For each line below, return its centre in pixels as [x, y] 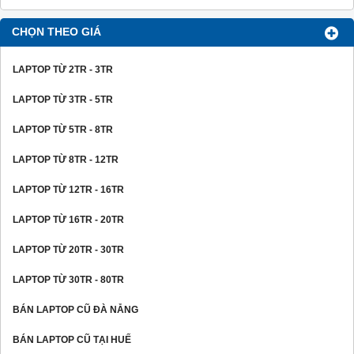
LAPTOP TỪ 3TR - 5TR [63, 100]
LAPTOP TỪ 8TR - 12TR [66, 160]
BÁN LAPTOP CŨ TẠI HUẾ [72, 340]
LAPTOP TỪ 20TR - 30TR [68, 250]
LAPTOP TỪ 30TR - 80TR [68, 280]
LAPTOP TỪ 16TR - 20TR [68, 220]
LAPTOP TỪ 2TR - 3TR [63, 70]
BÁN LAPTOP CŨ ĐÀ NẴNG [75, 310]
